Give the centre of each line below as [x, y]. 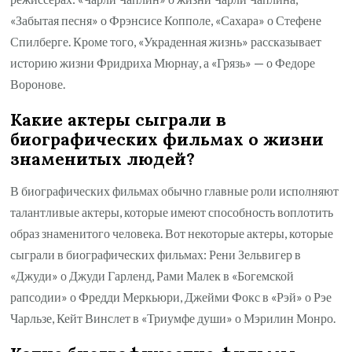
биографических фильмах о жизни [167, 139]
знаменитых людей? [103, 159]
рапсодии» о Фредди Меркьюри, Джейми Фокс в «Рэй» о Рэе [171, 296]
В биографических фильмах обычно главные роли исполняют [175, 190]
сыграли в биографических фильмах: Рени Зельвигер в [156, 254]
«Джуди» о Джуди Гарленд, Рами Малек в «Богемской [152, 275]
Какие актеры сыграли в [119, 119]
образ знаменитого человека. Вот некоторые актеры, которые [172, 233]
